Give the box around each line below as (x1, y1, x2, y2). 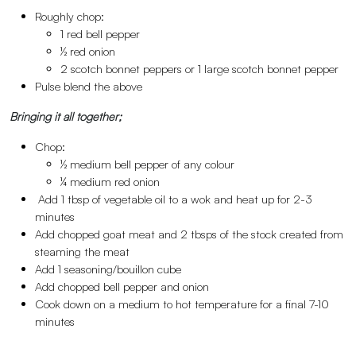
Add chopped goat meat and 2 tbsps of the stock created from (35, 226, 343, 242)
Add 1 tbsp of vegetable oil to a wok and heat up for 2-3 (35, 192, 312, 207)
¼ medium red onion (60, 174, 160, 189)
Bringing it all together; (10, 109, 122, 124)
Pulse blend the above (35, 79, 142, 94)
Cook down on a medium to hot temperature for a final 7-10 (35, 296, 329, 311)
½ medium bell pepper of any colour (60, 157, 234, 172)
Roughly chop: (35, 9, 104, 24)
